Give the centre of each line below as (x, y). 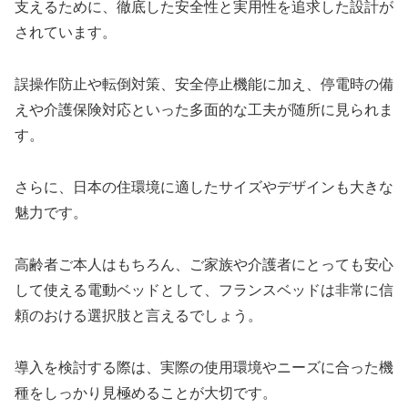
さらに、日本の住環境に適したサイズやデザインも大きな (204, 188)
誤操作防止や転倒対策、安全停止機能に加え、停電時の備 (204, 85)
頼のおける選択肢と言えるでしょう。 (138, 315)
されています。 (66, 33)
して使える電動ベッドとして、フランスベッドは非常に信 (204, 290)
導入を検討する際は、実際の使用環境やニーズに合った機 (204, 367)
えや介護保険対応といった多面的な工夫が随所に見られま (204, 110)
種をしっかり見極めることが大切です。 (146, 393)
